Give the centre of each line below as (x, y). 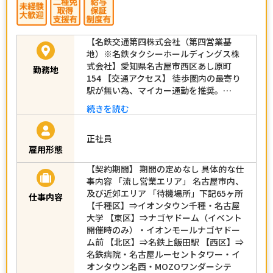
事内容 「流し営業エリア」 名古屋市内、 (165, 181)
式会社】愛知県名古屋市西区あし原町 (159, 66)
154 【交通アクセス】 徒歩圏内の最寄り (164, 78)
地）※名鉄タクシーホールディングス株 (163, 53)
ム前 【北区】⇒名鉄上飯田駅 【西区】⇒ (165, 242)
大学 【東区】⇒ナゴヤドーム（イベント (164, 217)
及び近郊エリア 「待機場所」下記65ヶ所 (165, 193)
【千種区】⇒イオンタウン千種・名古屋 (163, 205)
